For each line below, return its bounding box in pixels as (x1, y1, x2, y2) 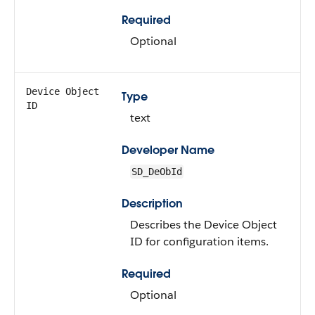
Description (122, 196, 183, 211)
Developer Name (122, 143, 214, 157)
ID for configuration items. (130, 234, 269, 249)
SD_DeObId (131, 166, 182, 177)
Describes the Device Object (130, 217, 277, 232)
